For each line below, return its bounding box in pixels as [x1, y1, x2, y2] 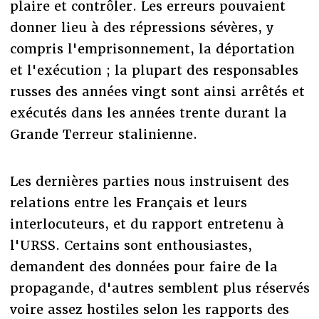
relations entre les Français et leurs [9, 194, 247, 211]
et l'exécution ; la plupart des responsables [9, 61, 298, 78]
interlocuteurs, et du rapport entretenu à [9, 215, 284, 232]
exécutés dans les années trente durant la [9, 104, 287, 121]
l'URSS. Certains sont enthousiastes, [9, 236, 252, 253]
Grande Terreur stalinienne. [9, 125, 197, 142]
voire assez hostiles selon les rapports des [9, 300, 289, 318]
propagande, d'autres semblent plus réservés [9, 279, 310, 296]
